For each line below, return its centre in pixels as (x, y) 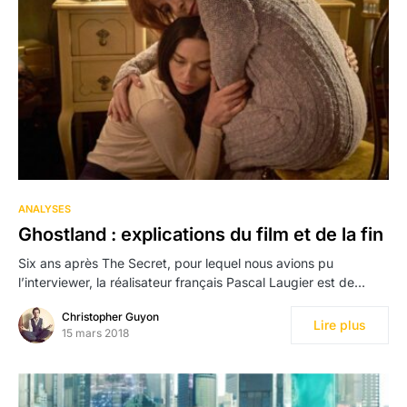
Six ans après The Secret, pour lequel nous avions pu (176, 263)
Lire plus (340, 325)
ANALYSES (45, 209)
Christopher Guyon (110, 317)
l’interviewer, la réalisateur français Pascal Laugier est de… (192, 283)
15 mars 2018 (95, 333)
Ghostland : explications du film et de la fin (201, 235)
